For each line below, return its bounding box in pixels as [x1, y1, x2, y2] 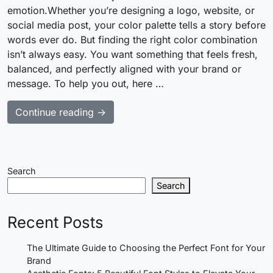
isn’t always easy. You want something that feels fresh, [7, 48, 258, 60]
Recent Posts [7, 212, 104, 232]
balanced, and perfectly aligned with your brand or [7, 62, 241, 75]
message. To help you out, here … [7, 77, 164, 90]
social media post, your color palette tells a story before [7, 18, 266, 31]
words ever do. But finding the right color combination [7, 33, 257, 46]
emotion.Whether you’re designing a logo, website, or [7, 4, 255, 16]
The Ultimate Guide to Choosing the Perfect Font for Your [27, 242, 265, 253]
